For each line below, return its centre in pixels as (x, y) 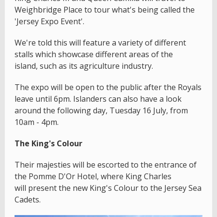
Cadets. (28, 199)
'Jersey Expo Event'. (49, 21)
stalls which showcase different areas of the (94, 54)
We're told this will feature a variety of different (100, 42)
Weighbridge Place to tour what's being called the (105, 9)
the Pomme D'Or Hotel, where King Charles (93, 176)
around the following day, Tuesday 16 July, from (101, 110)
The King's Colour (48, 143)
